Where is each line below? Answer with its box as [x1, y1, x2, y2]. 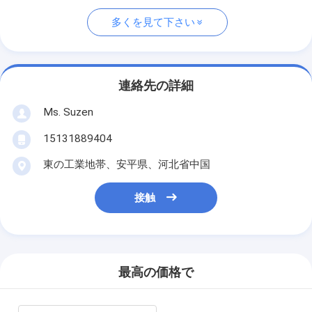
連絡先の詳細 [118, 79, 194, 93]
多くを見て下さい [111, 16, 195, 29]
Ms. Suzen [42, 105, 93, 118]
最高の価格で [118, 265, 194, 280]
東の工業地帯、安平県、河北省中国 [42, 157, 210, 171]
